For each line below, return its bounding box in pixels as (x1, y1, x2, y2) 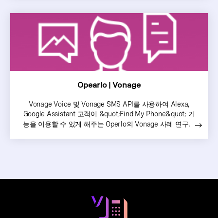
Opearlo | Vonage (77, 80, 141, 90)
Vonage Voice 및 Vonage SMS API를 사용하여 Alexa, (28, 100, 190, 108)
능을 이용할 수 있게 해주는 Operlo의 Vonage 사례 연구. (22, 120, 191, 128)
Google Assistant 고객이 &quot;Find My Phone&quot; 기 (23, 109, 195, 118)
